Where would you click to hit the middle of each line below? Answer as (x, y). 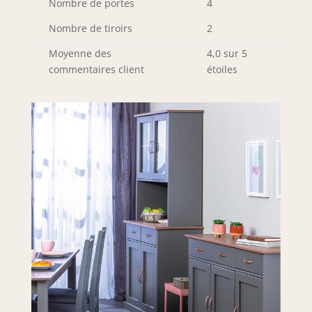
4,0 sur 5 (227, 53)
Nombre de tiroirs (90, 28)
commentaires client (96, 69)
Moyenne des (80, 53)
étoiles (222, 69)
